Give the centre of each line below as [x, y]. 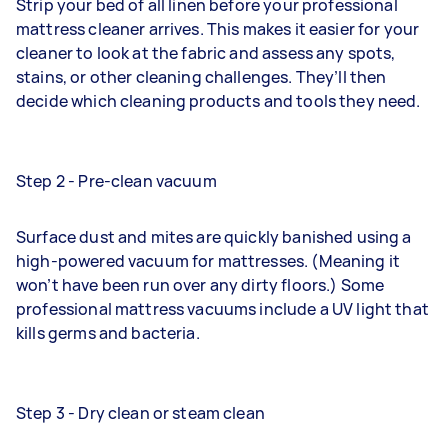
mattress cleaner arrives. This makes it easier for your [218, 28]
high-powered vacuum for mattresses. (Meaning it [208, 260]
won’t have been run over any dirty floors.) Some [200, 284]
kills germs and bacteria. [108, 332]
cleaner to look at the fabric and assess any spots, [206, 52]
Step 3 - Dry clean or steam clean [140, 412]
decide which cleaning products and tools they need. [218, 100]
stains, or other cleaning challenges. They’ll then [201, 76]
